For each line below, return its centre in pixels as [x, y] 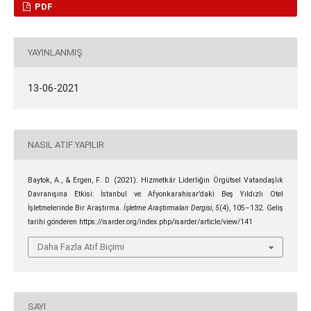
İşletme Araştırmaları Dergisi [168, 208]
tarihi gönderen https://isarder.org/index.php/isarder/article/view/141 [140, 222]
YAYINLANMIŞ [55, 52]
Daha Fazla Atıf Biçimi [81, 246]
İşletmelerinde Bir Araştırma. [75, 208]
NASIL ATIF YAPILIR [66, 144]
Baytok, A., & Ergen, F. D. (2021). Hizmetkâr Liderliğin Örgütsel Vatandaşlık [155, 180]
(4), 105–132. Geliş [252, 208]
